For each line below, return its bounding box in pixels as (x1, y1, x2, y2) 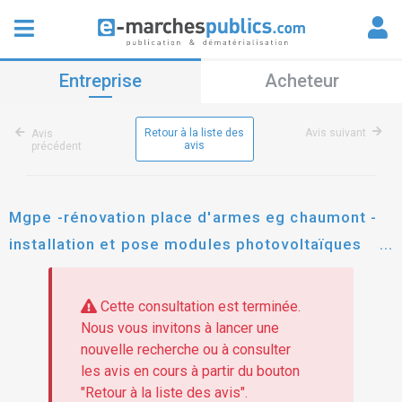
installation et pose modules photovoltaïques (9, 235, 363, 253)
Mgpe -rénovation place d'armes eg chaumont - (9, 208, 378, 226)
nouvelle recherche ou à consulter (80, 341, 291, 359)
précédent (31, 140, 82, 153)
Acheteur (264, 70, 339, 92)
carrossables (9, 262, 111, 280)
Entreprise (59, 70, 142, 92)
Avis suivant (305, 127, 366, 139)
